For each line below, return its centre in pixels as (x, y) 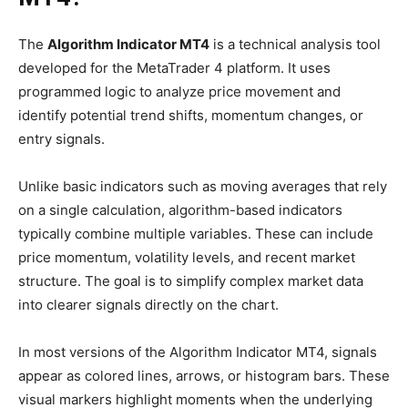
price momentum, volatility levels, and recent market (187, 258)
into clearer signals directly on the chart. (148, 305)
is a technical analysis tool (295, 45)
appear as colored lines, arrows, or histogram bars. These (204, 376)
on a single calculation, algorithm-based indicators (180, 210)
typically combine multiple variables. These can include (196, 234)
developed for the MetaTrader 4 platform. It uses (174, 68)
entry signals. (61, 139)
